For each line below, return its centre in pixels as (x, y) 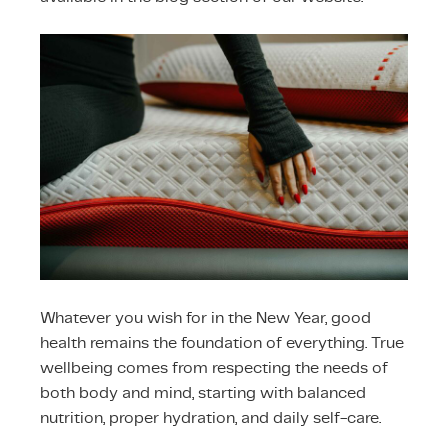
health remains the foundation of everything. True (222, 342)
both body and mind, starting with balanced (203, 392)
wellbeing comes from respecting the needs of (214, 367)
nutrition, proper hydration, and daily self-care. (210, 417)
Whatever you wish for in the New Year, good (205, 317)
